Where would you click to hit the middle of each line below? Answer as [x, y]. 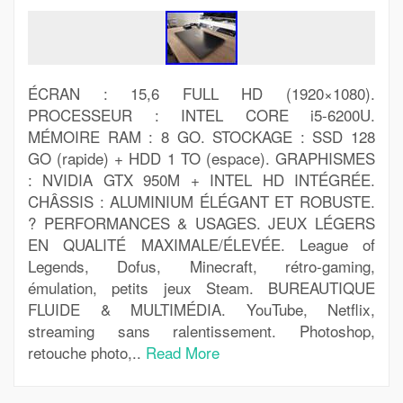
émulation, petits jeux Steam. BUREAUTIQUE [201, 287]
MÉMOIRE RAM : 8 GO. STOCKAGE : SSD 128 [201, 136]
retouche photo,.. [87, 352]
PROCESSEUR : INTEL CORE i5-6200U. [201, 115]
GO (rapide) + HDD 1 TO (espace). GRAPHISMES [201, 158]
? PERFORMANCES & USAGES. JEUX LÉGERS [201, 223]
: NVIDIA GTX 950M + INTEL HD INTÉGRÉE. [201, 179]
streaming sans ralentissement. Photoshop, [201, 331]
